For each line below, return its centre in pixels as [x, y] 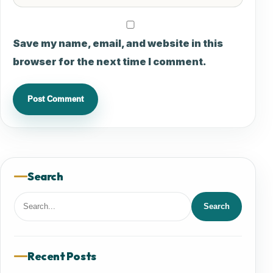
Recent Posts [62, 256]
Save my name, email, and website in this [118, 43]
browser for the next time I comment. [110, 61]
